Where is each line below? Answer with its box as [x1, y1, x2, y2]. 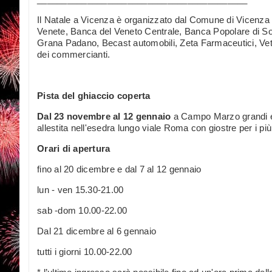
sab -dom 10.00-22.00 [37, 205, 127, 216]
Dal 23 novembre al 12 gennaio [37, 110, 171, 121]
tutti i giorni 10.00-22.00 [37, 246, 132, 257]
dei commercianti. [37, 49, 110, 59]
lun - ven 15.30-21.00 [37, 184, 124, 195]
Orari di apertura [37, 143, 110, 154]
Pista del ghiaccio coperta [37, 90, 151, 101]
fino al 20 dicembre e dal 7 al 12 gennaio [37, 163, 202, 174]
